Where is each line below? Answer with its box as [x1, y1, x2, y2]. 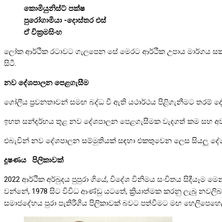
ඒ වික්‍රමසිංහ [24, 28, 62, 37]
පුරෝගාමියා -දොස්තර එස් [24, 16, 106, 25]
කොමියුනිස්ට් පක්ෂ [24, 4, 85, 13]
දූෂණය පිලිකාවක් [4, 156, 63, 165]
